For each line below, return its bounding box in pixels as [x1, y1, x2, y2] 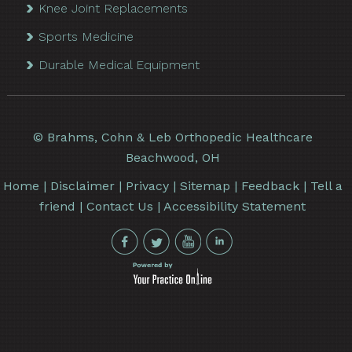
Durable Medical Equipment [38, 57, 200, 72]
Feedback [240, 178, 299, 193]
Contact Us [86, 198, 154, 214]
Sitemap [179, 178, 230, 193]
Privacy [125, 178, 169, 193]
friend [39, 198, 76, 214]
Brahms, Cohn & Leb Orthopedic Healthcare [46, 129, 313, 145]
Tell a [310, 178, 343, 193]
